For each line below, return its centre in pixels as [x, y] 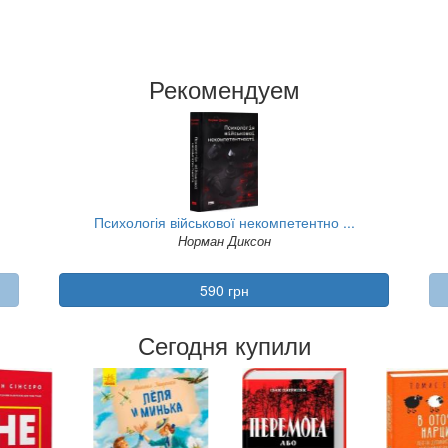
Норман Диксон [224, 240]
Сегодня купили [224, 344]
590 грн [224, 289]
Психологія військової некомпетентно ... [224, 221]
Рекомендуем [224, 88]
